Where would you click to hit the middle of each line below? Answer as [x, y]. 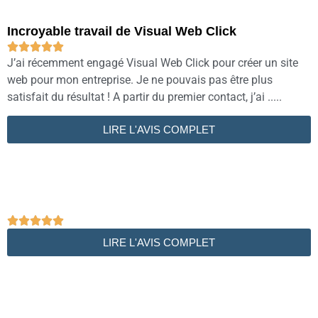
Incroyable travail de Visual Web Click [122, 31]
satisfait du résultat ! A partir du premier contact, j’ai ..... [144, 97]
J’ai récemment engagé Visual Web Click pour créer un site [153, 62]
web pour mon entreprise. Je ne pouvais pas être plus [140, 79]
